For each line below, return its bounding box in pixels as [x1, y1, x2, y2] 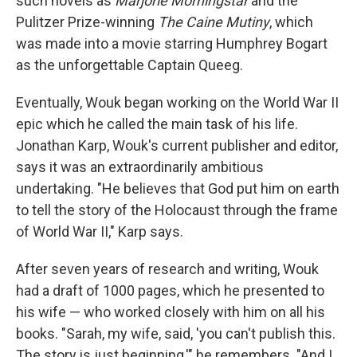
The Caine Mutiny [158, 13, 269, 30]
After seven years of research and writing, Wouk [16, 260, 319, 277]
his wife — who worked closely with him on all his [16, 303, 325, 320]
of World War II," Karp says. [16, 222, 183, 240]
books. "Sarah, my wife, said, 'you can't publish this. [16, 324, 335, 342]
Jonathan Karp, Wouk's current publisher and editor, [16, 136, 338, 154]
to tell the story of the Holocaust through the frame [16, 201, 338, 218]
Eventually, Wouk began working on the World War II [16, 93, 339, 111]
